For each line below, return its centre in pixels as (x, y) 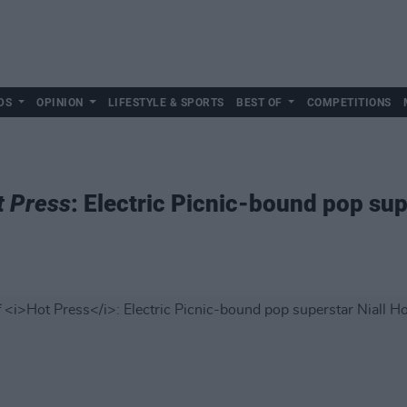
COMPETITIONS (349, 103)
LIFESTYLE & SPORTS (166, 103)
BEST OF (259, 103)
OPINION (60, 103)
